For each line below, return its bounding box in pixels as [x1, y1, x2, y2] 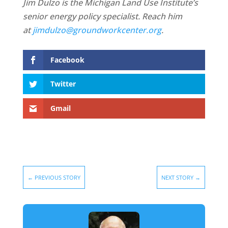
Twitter [50, 79, 76, 89]
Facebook [50, 55, 84, 65]
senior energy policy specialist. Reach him [22, 11, 182, 22]
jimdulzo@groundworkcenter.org [32, 24, 161, 36]
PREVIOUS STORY [34, 173, 80, 181]
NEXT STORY [161, 173, 194, 181]
